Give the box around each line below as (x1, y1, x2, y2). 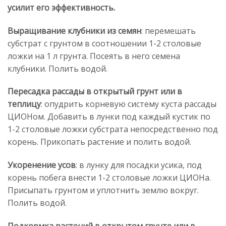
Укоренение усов (8, 159, 76, 171)
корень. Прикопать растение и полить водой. (8, 136, 191, 148)
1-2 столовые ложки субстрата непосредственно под (8, 124, 218, 135)
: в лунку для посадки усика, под (76, 159, 202, 171)
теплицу (8, 98, 41, 110)
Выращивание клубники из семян (8, 25, 141, 36)
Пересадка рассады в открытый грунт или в (8, 86, 182, 97)
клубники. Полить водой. (8, 63, 107, 74)
